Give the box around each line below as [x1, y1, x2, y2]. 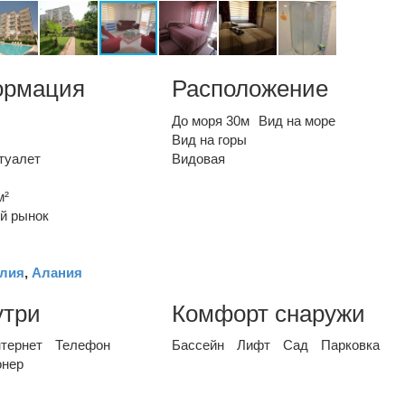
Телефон [55, 337, 110, 353]
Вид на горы [172, 131, 248, 147]
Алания [32, 264, 82, 280]
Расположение [172, 75, 329, 102]
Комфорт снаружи [172, 299, 366, 327]
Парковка [321, 337, 381, 353]
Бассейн [172, 337, 225, 353]
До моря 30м [172, 112, 250, 128]
